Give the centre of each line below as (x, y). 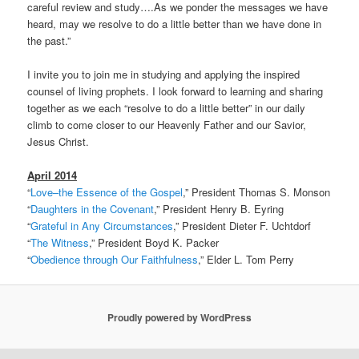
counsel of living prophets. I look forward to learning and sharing (175, 91)
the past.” (49, 40)
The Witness (60, 242)
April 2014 (52, 175)
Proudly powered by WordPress (179, 317)
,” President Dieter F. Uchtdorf (242, 226)
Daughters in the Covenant (93, 209)
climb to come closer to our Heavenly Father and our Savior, (167, 124)
